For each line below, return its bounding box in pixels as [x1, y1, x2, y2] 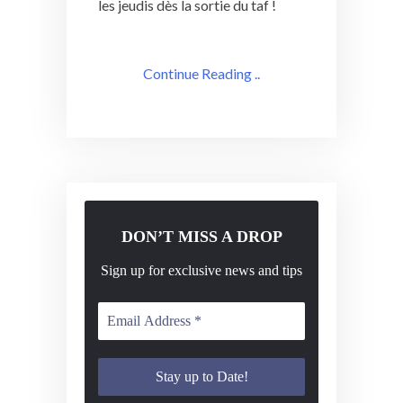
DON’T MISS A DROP [121, 228, 282, 246]
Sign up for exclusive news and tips [101, 263, 302, 279]
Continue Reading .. [143, 64, 260, 82]
